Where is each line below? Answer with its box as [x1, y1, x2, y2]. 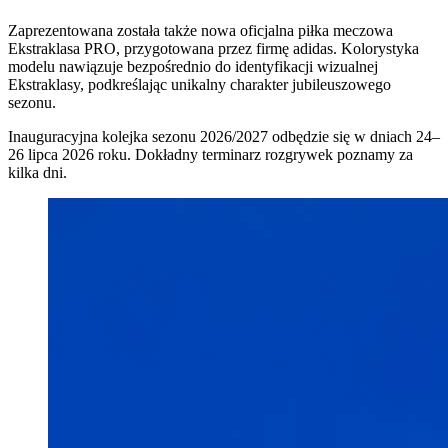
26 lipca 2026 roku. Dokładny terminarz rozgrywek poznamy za [8, 145, 413, 163]
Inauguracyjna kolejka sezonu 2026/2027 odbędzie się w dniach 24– [8, 127, 440, 145]
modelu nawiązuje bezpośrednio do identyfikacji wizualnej [8, 57, 378, 75]
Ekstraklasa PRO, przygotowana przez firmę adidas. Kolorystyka [8, 39, 419, 57]
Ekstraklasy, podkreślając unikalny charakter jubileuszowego [8, 75, 391, 93]
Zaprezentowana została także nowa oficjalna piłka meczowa [8, 21, 393, 39]
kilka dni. [8, 163, 71, 181]
